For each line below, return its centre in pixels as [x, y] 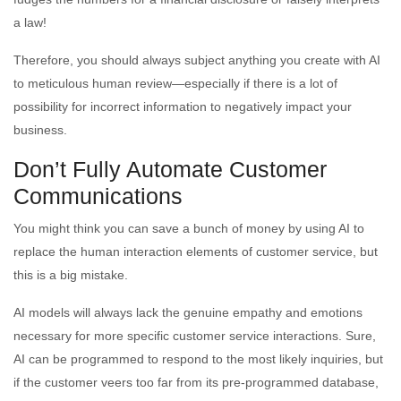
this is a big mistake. [71, 274]
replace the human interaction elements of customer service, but [196, 251]
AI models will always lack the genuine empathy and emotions [188, 312]
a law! [30, 22]
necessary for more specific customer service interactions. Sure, [195, 335]
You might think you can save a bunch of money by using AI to [189, 228]
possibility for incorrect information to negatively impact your [183, 106]
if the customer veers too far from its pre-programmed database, [196, 382]
